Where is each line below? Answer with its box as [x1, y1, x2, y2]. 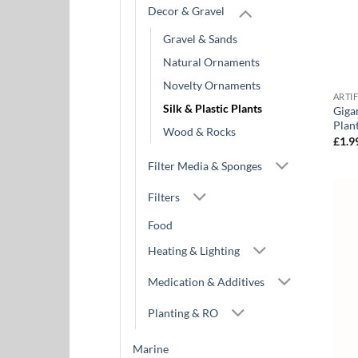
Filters [148, 189, 180, 204]
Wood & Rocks [163, 125, 236, 139]
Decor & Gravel [148, 4, 225, 18]
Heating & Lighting [148, 244, 240, 258]
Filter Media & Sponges [148, 158, 262, 173]
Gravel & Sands [163, 32, 237, 46]
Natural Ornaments [163, 55, 260, 70]
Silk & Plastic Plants [163, 101, 262, 116]
